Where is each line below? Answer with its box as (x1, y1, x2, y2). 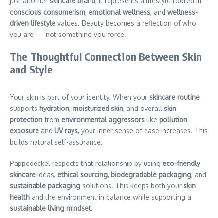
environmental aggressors (61, 115, 145, 124)
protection (10, 115, 42, 124)
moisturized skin (73, 104, 123, 112)
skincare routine (149, 92, 200, 101)
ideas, (36, 170, 57, 179)
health (10, 192, 30, 201)
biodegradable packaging (111, 170, 191, 179)
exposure (10, 126, 39, 135)
